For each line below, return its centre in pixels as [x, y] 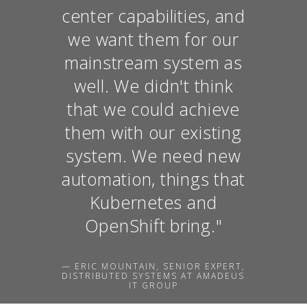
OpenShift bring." [153, 225]
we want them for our [153, 39]
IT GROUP [153, 285]
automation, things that [153, 179]
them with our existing [153, 132]
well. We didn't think [153, 85]
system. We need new [153, 155]
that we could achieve [153, 109]
